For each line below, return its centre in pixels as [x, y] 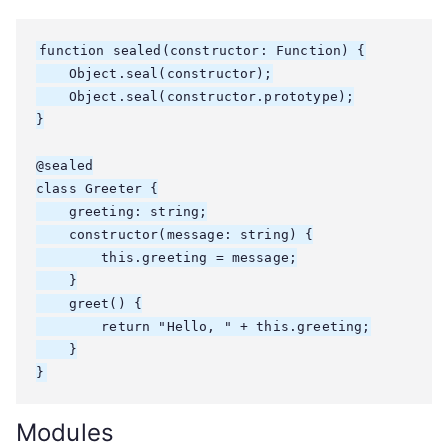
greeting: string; [122, 211]
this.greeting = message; [167, 257]
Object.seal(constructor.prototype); [195, 96]
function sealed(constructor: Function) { [202, 50]
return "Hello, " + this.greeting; [203, 326]
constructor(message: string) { [175, 234]
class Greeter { [97, 188]
